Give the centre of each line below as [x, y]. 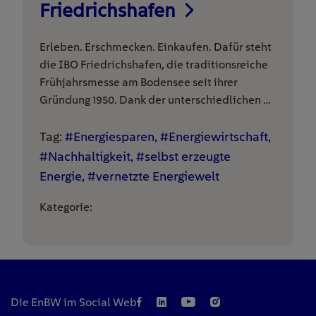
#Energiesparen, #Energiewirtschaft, [168, 136]
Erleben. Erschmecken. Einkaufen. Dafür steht [156, 47]
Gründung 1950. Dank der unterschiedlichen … [155, 100]
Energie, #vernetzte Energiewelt [129, 176]
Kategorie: [66, 207]
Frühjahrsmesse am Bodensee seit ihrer [139, 82]
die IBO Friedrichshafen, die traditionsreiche [154, 65]
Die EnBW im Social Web [74, 302]
